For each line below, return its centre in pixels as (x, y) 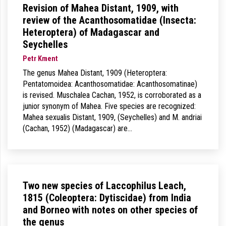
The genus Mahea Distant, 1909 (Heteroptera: (95, 73)
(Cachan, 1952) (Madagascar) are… (77, 128)
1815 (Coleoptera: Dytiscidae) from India (107, 198)
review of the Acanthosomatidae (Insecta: (109, 20)
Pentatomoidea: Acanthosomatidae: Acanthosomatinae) (110, 84)
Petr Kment (40, 59)
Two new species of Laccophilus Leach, (104, 186)
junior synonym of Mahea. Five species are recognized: (109, 106)
